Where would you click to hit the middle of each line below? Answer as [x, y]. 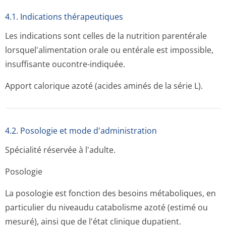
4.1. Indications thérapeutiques [64, 17]
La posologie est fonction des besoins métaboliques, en [110, 193]
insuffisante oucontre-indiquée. [65, 64]
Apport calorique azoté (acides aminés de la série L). [104, 86]
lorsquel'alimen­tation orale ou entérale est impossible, [109, 50]
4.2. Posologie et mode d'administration [81, 131]
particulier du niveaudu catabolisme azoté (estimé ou [106, 207]
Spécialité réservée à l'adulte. [60, 150]
